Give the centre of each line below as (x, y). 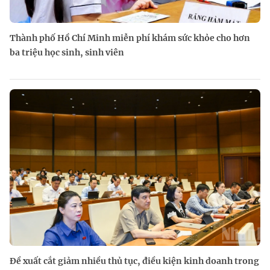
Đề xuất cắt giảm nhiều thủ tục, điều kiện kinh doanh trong (134, 261)
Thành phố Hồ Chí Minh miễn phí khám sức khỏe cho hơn (130, 38)
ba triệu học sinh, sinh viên (67, 52)
